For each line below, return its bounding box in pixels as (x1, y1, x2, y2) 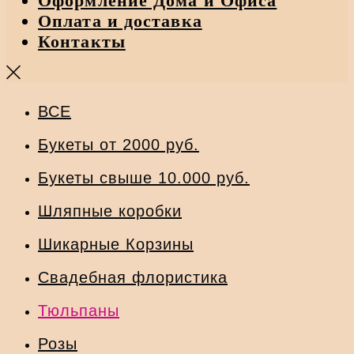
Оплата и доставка (38, 11, 202, 32)
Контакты (38, 32, 126, 52)
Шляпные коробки (38, 202, 182, 220)
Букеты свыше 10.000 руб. (38, 169, 250, 187)
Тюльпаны (38, 302, 119, 320)
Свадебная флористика (38, 269, 228, 287)
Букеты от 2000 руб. (38, 136, 199, 154)
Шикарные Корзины (38, 235, 194, 254)
